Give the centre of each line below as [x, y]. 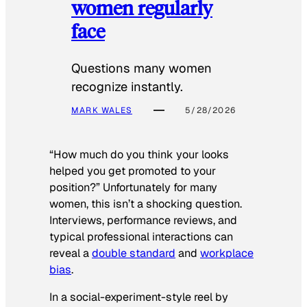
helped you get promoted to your [133, 171]
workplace [227, 254]
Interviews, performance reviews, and [143, 221]
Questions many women [142, 69]
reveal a [71, 254]
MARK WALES [102, 111]
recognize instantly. [127, 87]
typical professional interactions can [141, 237]
